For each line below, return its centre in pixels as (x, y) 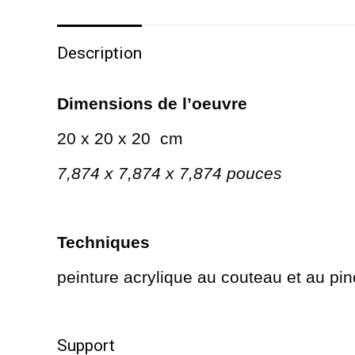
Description (99, 53)
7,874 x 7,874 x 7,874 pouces (170, 173)
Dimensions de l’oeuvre (152, 103)
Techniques (103, 242)
